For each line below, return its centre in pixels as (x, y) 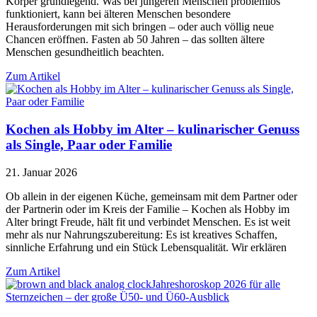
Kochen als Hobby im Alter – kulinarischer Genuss (152, 129)
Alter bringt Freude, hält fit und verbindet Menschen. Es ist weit (148, 221)
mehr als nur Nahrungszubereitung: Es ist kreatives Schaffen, (142, 234)
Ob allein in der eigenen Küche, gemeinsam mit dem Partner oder (151, 196)
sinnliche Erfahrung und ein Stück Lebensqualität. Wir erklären (146, 247)
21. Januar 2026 (41, 172)
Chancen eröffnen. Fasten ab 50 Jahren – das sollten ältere (135, 40)
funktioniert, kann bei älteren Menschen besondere (118, 14)
